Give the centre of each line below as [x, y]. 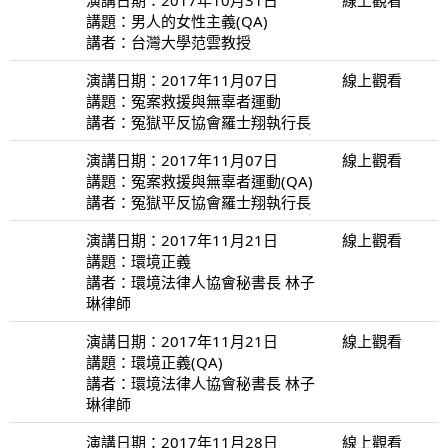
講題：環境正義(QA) [154, 361]
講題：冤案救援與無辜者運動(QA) [199, 180]
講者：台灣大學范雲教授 [168, 41]
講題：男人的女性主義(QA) [177, 20]
